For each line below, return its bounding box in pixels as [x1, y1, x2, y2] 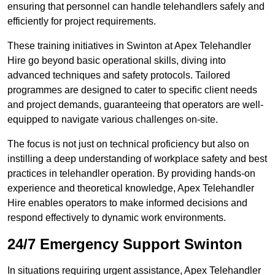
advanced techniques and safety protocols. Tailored [7, 70, 230, 81]
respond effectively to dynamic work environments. [7, 212, 226, 223]
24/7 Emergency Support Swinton [7, 236, 242, 253]
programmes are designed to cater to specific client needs [7, 85, 257, 96]
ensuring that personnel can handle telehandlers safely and [7, 1, 265, 12]
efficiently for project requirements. [7, 16, 156, 27]
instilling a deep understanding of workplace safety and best [7, 153, 267, 165]
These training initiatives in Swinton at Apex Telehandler [7, 41, 251, 52]
